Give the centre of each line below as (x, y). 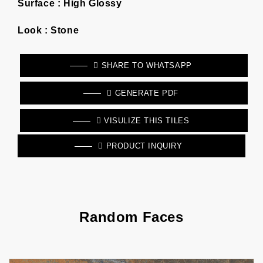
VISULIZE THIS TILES (146, 121)
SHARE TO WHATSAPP (145, 65)
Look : (33, 30)
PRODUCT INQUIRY (143, 146)
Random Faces (131, 217)
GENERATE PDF (145, 93)
